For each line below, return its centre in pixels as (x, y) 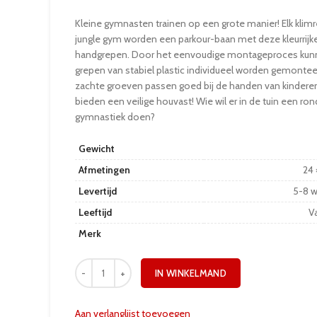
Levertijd (98, 191)
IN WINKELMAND (191, 273)
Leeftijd (95, 212)
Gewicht (97, 149)
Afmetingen (104, 170)
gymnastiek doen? (115, 117)
